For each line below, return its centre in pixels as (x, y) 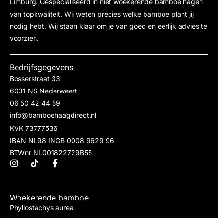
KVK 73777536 (34, 128)
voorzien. (24, 38)
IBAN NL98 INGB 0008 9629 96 (62, 140)
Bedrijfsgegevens (41, 67)
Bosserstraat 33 (35, 78)
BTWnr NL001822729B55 (51, 152)
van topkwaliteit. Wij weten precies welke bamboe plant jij (102, 14)
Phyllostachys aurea (42, 207)
